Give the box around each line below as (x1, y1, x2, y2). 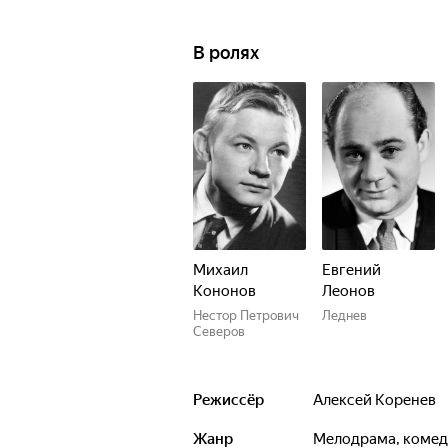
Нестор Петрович (193, 308, 299, 323)
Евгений (322, 261, 381, 279)
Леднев (322, 308, 367, 323)
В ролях (193, 42, 259, 63)
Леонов (322, 282, 375, 300)
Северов (193, 324, 245, 339)
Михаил (193, 261, 248, 279)
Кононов (193, 282, 256, 300)
